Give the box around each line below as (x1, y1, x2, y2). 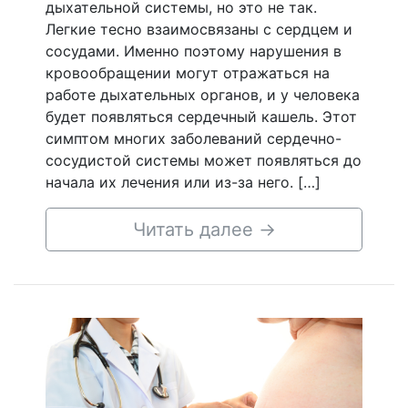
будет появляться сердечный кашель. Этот (46, 107, 357, 126)
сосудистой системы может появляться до (46, 151, 362, 169)
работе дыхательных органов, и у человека (46, 86, 360, 104)
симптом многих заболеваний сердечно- (46, 129, 342, 148)
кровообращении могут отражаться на (46, 64, 330, 82)
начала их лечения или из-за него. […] (46, 173, 321, 191)
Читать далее (132, 219, 259, 240)
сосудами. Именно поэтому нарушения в (46, 42, 342, 60)
